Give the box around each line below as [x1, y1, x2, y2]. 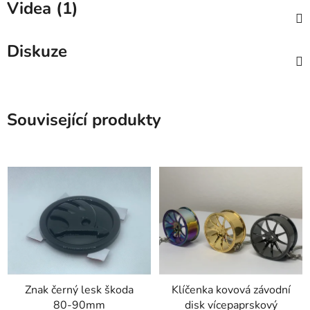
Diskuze [7, 40, 67, 63]
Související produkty [7, 109, 161, 131]
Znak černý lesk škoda [25, 282, 134, 298]
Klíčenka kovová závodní [171, 282, 291, 298]
